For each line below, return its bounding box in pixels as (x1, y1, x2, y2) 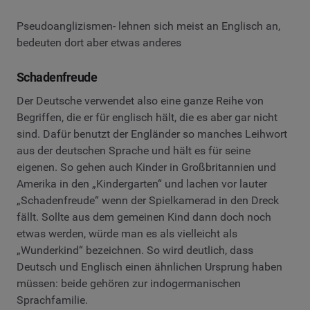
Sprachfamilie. (17, 293, 88, 307)
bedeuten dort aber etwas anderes (17, 35, 181, 49)
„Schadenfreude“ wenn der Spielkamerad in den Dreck (17, 193, 279, 207)
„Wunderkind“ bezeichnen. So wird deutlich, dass (17, 243, 253, 257)
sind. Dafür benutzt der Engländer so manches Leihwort (17, 127, 287, 140)
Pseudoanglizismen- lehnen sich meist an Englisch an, (17, 19, 280, 33)
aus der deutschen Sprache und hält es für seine (17, 143, 250, 157)
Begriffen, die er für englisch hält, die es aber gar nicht (17, 110, 277, 124)
